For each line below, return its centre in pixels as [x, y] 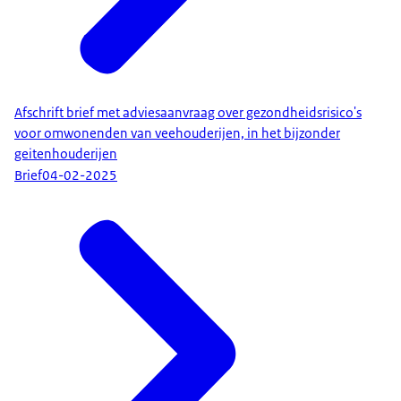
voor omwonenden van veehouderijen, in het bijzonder [177, 133]
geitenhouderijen [66, 154]
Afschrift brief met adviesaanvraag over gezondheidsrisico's [188, 112]
